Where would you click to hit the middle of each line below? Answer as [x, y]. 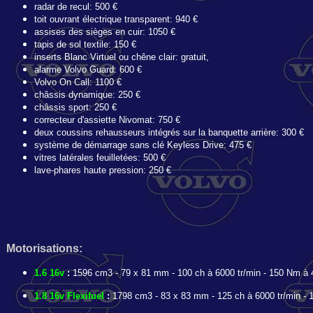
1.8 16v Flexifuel [71, 296]
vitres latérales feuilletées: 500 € [100, 158]
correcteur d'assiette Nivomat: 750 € [107, 120]
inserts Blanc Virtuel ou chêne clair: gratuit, [122, 57]
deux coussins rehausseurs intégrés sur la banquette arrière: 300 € [169, 132]
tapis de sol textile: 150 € [85, 44]
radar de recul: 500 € [76, 7]
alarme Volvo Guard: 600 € [88, 70]
